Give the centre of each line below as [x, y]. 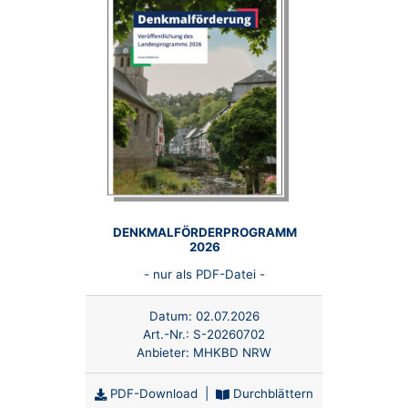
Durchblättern [271, 393]
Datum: [170, 316]
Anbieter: [165, 353]
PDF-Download [152, 393]
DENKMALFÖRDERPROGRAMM [205, 232]
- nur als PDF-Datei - [204, 275]
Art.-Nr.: [168, 335]
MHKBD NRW [232, 353]
